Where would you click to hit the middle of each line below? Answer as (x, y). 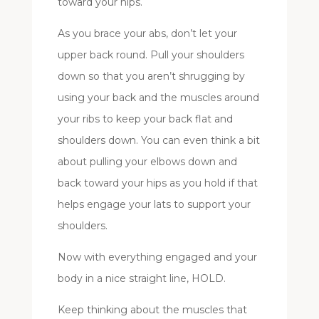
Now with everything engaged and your (157, 257)
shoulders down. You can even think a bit (158, 140)
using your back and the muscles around (158, 97)
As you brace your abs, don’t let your (147, 33)
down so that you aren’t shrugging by (151, 76)
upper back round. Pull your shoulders (151, 54)
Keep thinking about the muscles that (152, 309)
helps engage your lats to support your (154, 204)
